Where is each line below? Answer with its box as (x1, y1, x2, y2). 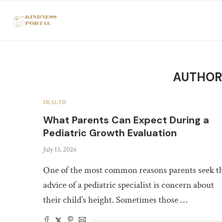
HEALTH (43, 99, 66, 106)
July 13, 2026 (43, 145, 77, 154)
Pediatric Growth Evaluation (43, 126, 177, 139)
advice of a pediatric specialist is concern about (43, 179, 214, 191)
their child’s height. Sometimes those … (43, 194, 187, 206)
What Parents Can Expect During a (43, 113, 209, 126)
